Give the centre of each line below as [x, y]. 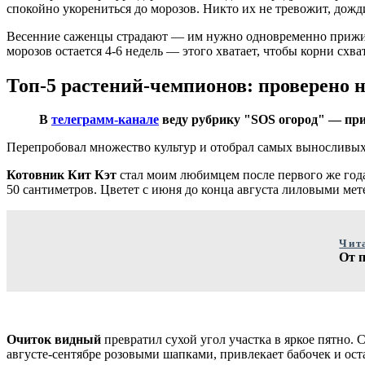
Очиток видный [54, 340]
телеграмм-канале [105, 120]
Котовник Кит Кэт [62, 175]
